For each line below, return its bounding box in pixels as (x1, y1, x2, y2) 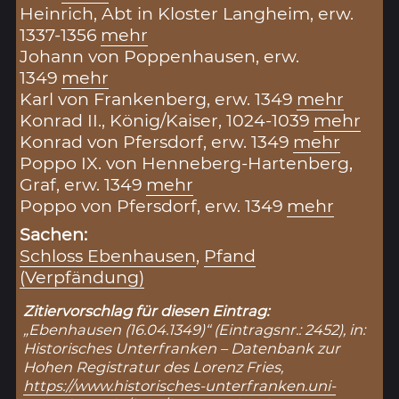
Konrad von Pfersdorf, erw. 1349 (20, 131, 290, 153)
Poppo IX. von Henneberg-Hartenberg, (20, 152, 354, 175)
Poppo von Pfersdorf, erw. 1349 (20, 195, 284, 217)
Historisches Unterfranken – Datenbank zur (23, 339, 341, 358)
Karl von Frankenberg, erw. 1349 (20, 88, 294, 110)
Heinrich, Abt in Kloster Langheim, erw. (20, 3, 354, 25)
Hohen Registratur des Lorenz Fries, (23, 358, 284, 377)
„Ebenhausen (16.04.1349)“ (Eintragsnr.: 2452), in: (23, 321, 366, 339)
